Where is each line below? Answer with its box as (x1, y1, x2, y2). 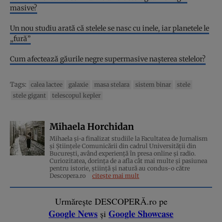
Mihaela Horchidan (50, 120, 134, 132)
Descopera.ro (50, 171, 87, 179)
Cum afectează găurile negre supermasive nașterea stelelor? (10, 54, 206, 63)
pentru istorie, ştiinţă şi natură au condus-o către (50, 164, 190, 172)
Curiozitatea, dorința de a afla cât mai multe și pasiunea (50, 157, 207, 165)
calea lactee (31, 80, 62, 88)
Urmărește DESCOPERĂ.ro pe (55, 195, 167, 207)
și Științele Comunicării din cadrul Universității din (50, 142, 196, 150)
